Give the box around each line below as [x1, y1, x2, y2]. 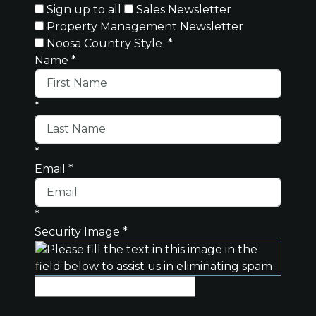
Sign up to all [44, 2, 125, 16]
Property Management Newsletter [44, 19, 247, 33]
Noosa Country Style [44, 36, 166, 50]
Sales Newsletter [133, 2, 235, 16]
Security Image [35, 225, 123, 239]
